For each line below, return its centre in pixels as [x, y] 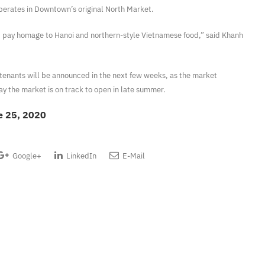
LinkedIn [80, 156]
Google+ [26, 156]
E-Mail [133, 156]
